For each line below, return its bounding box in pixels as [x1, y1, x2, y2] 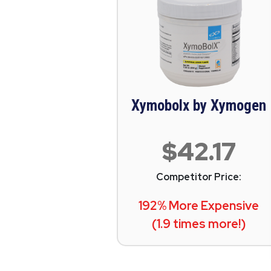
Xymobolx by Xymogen [131, 97, 267, 114]
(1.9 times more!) [152, 216, 246, 232]
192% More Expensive [139, 198, 260, 214]
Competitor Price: [156, 171, 242, 183]
